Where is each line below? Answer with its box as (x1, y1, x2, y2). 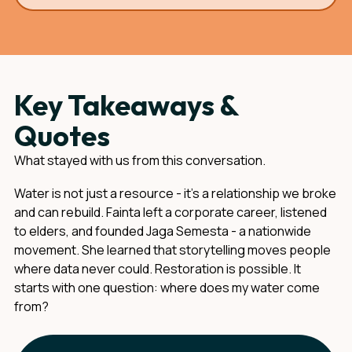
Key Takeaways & (14, 87, 239, 123)
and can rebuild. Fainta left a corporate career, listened (14, 203, 327, 221)
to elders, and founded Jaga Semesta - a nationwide (14, 222, 311, 240)
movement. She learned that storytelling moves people (14, 241, 331, 258)
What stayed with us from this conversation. (14, 152, 266, 169)
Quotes (14, 118, 110, 153)
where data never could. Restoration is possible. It (14, 260, 301, 277)
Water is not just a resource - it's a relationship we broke (14, 185, 336, 202)
